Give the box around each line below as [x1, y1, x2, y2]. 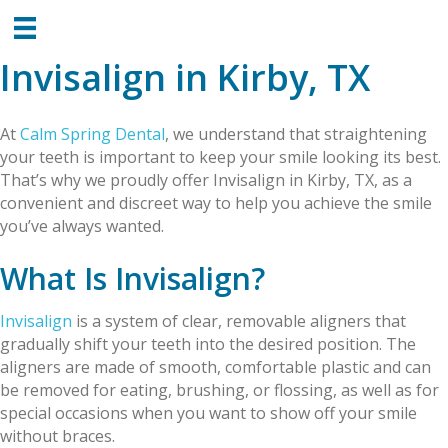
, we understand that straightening [165, 123, 427, 146]
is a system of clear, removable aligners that [72, 310, 406, 333]
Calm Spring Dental [20, 123, 165, 146]
